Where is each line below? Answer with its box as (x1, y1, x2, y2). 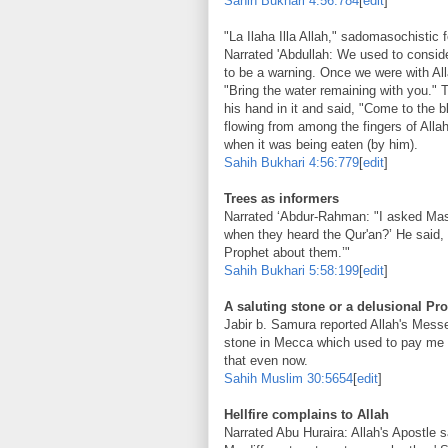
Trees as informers (224, 190, 339, 206)
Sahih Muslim (224, 370, 303, 386)
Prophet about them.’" (224, 244, 350, 260)
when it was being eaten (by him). (224, 136, 418, 152)
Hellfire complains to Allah (224, 406, 389, 422)
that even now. (224, 352, 308, 368)
